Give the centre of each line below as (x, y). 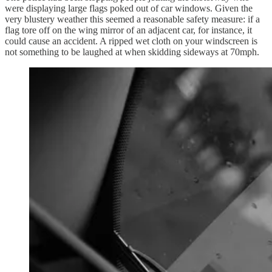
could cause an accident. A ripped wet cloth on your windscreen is (131, 41)
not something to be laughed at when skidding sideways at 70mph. (132, 52)
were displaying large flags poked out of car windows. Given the (129, 8)
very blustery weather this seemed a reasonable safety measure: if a (132, 19)
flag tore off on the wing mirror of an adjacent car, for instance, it (128, 30)
